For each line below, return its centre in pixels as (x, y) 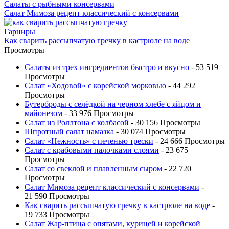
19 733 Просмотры (57, 214)
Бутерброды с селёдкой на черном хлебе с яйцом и (113, 104)
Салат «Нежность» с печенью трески (89, 141)
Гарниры (20, 31)
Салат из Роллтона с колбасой (77, 122)
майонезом (43, 113)
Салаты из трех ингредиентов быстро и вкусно (107, 67)
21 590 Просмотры (57, 196)
